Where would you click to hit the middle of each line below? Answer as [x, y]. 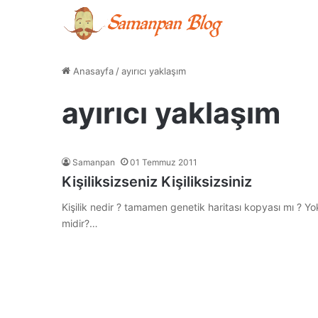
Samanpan [94, 162]
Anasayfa [92, 71]
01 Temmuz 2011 [164, 162]
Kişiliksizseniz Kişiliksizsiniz [157, 182]
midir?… [80, 223]
